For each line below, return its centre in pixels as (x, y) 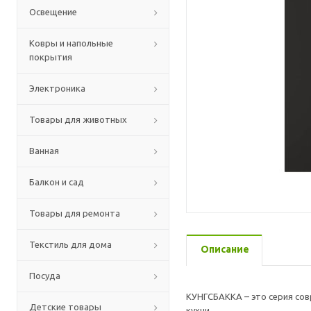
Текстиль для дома (70, 244)
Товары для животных (78, 119)
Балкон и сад (57, 182)
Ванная (44, 151)
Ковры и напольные (71, 43)
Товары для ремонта (75, 213)
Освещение (53, 12)
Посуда (45, 276)
